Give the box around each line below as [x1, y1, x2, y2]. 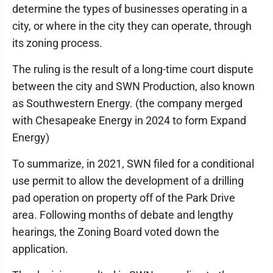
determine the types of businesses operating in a [12, 2, 247, 16]
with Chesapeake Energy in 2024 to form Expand [12, 114, 246, 127]
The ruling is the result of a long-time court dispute [12, 63, 253, 76]
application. [12, 243, 68, 256]
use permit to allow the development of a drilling [12, 174, 244, 188]
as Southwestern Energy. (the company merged [12, 97, 243, 110]
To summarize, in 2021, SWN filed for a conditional [12, 157, 254, 171]
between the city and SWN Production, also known [12, 80, 255, 93]
